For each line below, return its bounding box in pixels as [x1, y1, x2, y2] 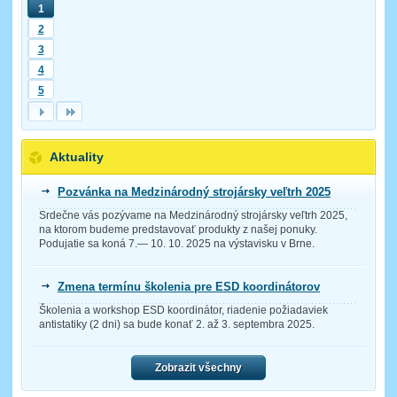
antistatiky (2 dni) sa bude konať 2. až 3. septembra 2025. [39, 317, 315, 331]
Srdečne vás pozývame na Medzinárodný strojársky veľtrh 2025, [39, 208, 347, 222]
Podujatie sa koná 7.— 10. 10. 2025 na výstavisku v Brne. [39, 237, 315, 250]
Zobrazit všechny [155, 361, 242, 374]
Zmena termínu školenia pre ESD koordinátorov [58, 279, 320, 293]
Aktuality [50, 149, 104, 164]
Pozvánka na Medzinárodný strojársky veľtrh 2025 [58, 184, 331, 198]
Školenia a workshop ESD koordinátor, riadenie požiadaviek [39, 303, 328, 316]
